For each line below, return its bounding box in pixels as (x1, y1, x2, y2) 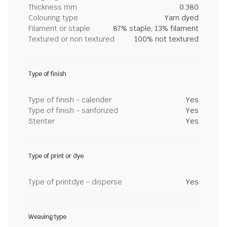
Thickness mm (28, 3, 77, 12)
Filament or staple (28, 24, 90, 33)
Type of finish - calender (28, 95, 111, 104)
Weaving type (28, 213, 66, 221)
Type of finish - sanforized (28, 106, 118, 115)
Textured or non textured (28, 34, 115, 44)
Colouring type (28, 13, 78, 22)
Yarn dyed (164, 13, 199, 22)
